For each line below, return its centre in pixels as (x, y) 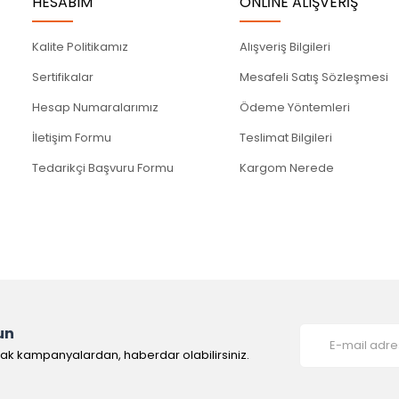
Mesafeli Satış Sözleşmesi (314, 77)
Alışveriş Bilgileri (285, 47)
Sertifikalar (63, 77)
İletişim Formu (72, 138)
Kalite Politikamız (80, 47)
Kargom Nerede (287, 168)
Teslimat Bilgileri (286, 138)
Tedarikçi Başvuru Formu (103, 168)
